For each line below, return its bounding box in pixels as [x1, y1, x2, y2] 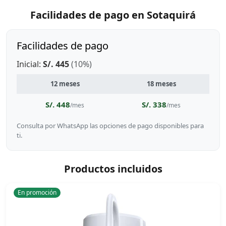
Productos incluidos [64, 162, 162, 176]
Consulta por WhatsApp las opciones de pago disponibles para [17, 121, 204, 130]
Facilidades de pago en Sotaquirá [30, 8, 196, 22]
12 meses [50, 79, 80, 88]
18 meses [146, 79, 176, 88]
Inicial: [17, 59, 43, 70]
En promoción [17, 188, 56, 197]
